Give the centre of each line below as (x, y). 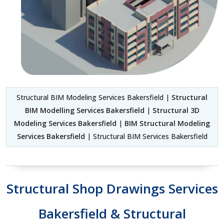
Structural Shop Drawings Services (112, 189)
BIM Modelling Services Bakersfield (84, 110)
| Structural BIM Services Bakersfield (146, 136)
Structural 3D (176, 110)
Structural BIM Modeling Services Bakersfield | (94, 97)
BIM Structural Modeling (167, 123)
